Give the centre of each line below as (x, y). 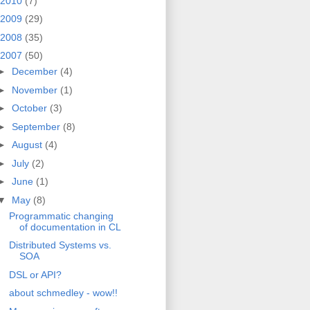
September (37, 126)
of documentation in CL (70, 227)
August (28, 145)
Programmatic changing (61, 216)
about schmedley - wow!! (63, 293)
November (36, 90)
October (30, 108)
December (36, 72)
